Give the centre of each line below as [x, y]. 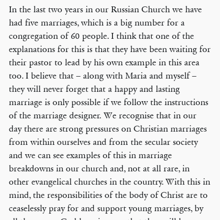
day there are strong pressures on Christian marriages [108, 129]
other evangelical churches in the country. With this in [109, 182]
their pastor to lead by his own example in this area [104, 62]
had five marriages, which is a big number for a [96, 23]
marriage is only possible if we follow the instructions [108, 102]
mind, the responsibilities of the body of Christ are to [108, 195]
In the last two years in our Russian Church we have [105, 9]
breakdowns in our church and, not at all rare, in [99, 168]
